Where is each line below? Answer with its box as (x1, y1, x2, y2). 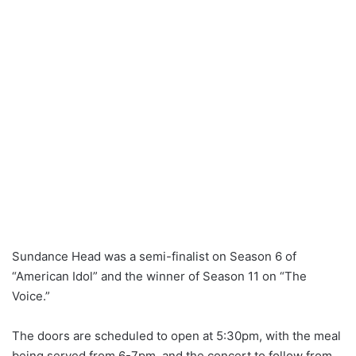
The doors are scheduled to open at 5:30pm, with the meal (12, 328, 341, 344)
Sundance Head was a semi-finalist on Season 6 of (12, 249, 296, 265)
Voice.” (12, 288, 50, 304)
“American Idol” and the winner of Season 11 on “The (12, 269, 307, 284)
